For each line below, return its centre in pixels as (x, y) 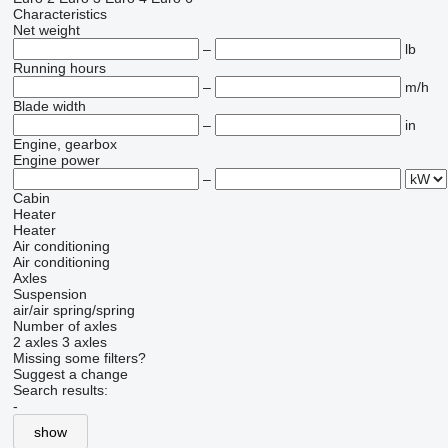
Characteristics (59, 14)
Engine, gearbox (64, 144)
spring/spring (93, 310)
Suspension (49, 294)
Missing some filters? (79, 358)
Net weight (46, 30)
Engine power (56, 160)
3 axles (84, 342)
